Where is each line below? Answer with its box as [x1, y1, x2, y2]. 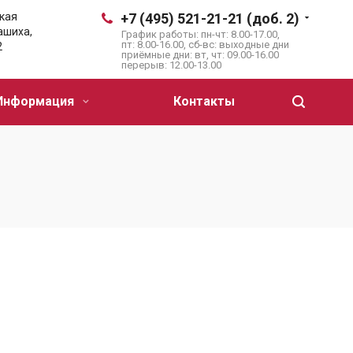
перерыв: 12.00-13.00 [121, 59, 221, 71]
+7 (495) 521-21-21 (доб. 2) [121, 10, 299, 27]
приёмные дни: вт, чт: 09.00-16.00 [121, 49, 279, 61]
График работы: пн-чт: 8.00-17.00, [121, 28, 280, 40]
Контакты [173, 94, 235, 109]
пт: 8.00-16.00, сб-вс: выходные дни [121, 39, 289, 50]
